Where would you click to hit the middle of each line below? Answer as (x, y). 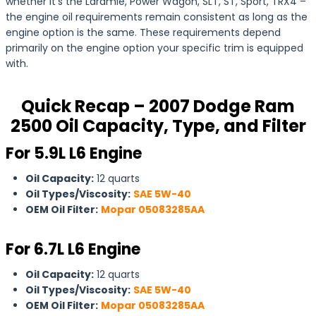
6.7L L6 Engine (87, 249)
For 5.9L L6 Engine (74, 153)
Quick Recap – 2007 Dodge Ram (158, 106)
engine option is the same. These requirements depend (143, 32)
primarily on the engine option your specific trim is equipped (154, 48)
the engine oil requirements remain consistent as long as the (157, 17)
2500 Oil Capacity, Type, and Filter (158, 126)
